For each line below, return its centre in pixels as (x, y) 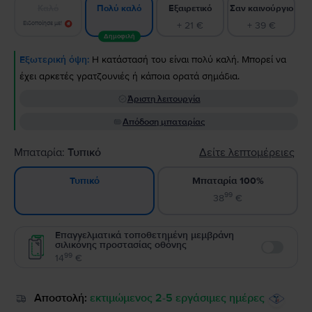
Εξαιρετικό (190, 8)
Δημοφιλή (119, 37)
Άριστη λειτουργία (164, 99)
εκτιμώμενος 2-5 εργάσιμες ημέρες (177, 298)
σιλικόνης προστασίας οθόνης (121, 245)
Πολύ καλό (119, 8)
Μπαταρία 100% (228, 180)
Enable (277, 255)
